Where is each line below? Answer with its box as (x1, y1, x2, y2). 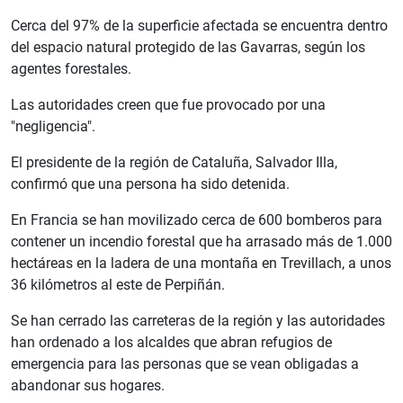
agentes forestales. (11, 60, 131, 78)
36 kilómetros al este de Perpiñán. (11, 276, 225, 294)
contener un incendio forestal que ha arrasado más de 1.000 (11, 233, 392, 251)
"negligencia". (11, 118, 95, 136)
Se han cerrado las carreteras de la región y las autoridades (11, 312, 385, 330)
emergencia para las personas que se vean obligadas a (11, 355, 359, 373)
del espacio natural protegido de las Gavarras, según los (11, 39, 365, 57)
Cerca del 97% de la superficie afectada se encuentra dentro (11, 17, 388, 35)
